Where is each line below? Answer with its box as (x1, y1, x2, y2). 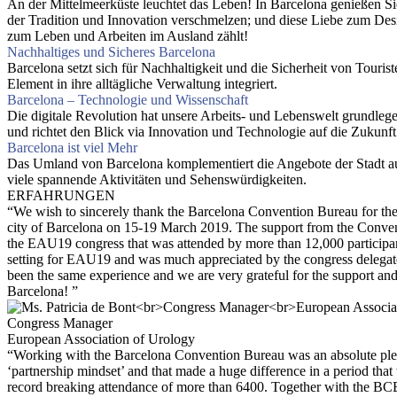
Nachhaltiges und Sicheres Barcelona (7, 44, 215, 60)
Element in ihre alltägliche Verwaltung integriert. (7, 76, 277, 92)
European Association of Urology (7, 331, 195, 347)
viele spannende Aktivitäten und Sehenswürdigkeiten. (7, 172, 307, 188)
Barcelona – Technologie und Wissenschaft (7, 92, 248, 108)
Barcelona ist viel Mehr (7, 140, 137, 156)
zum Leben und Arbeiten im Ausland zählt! (7, 28, 248, 44)
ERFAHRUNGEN (7, 188, 115, 204)
